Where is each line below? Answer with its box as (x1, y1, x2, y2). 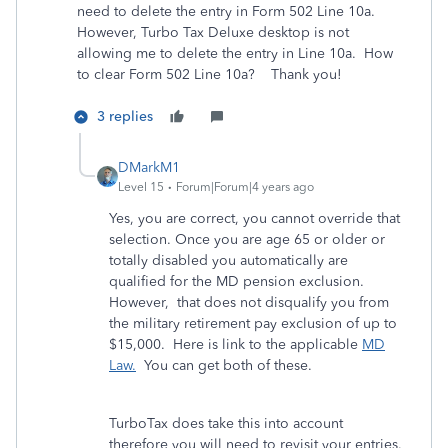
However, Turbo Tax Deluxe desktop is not (77, 24, 349, 41)
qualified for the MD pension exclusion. (109, 273, 368, 290)
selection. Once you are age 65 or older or (109, 231, 385, 248)
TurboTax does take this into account (109, 415, 343, 432)
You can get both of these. (136, 357, 320, 374)
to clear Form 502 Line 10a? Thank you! (77, 66, 354, 83)
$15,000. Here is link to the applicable (109, 336, 362, 353)
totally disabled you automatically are (109, 252, 348, 269)
